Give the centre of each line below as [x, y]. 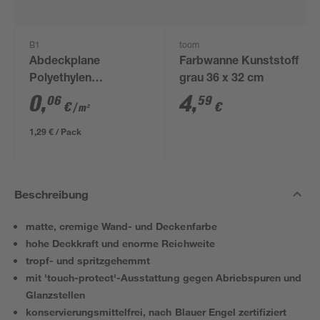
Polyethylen [61, 79]
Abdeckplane [65, 62]
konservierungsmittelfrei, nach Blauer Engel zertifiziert [156, 312]
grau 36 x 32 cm [222, 79]
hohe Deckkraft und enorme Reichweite [120, 243]
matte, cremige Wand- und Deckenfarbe [121, 226]
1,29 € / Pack [56, 131]
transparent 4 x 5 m [82, 96]
